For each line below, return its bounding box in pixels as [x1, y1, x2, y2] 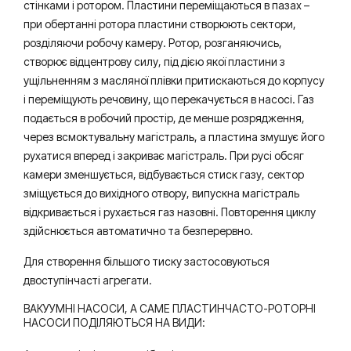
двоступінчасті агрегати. [24, 273, 152, 287]
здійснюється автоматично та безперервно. [24, 224, 253, 237]
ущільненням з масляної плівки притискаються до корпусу [24, 74, 324, 87]
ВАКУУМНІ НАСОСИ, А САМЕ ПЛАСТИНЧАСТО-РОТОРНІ [24, 302, 316, 315]
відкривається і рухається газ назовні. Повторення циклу [24, 205, 316, 219]
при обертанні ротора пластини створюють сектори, [24, 17, 296, 31]
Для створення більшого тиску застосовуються [24, 255, 270, 268]
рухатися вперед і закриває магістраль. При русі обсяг [24, 149, 304, 162]
